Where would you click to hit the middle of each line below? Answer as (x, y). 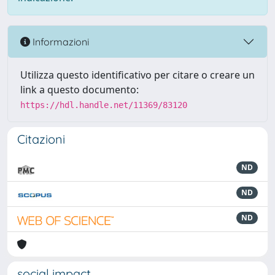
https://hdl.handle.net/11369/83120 (104, 105)
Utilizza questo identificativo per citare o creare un (137, 75)
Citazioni (41, 139)
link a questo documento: (79, 90)
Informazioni (60, 41)
